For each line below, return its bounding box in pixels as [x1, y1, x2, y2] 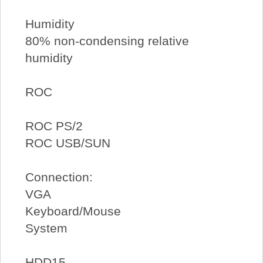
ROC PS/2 [25, 119, 83, 133]
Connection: [25, 170, 93, 184]
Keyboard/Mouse [25, 204, 121, 218]
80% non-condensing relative [25, 34, 189, 48]
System [25, 221, 68, 235]
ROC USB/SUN [25, 136, 110, 150]
